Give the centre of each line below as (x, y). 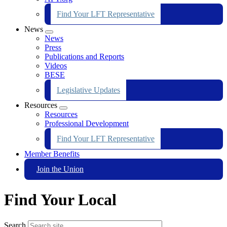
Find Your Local (60, 200)
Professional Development (87, 123)
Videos (56, 65)
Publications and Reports (84, 56)
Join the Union (60, 169)
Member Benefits (52, 154)
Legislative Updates (88, 90)
